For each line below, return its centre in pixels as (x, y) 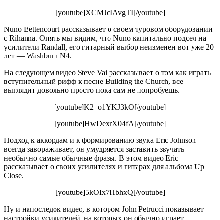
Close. (14, 176)
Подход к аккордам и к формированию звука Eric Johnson (100, 140)
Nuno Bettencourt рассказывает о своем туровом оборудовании (108, 29)
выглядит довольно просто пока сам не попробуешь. (92, 90)
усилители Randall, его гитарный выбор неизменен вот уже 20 (109, 47)
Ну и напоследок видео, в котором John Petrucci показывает (104, 209)
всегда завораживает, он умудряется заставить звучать (94, 149)
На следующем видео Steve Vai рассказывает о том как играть (107, 73)
